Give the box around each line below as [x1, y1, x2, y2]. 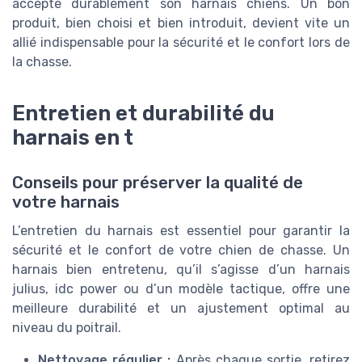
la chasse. [12, 53, 72, 69]
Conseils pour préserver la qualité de [12, 172, 303, 192]
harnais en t [12, 124, 133, 149]
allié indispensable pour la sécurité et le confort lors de [12, 34, 350, 50]
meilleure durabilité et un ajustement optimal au [12, 300, 350, 316]
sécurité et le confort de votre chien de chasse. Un [12, 242, 350, 258]
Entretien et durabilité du [12, 100, 275, 125]
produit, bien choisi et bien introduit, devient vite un [12, 15, 350, 31]
